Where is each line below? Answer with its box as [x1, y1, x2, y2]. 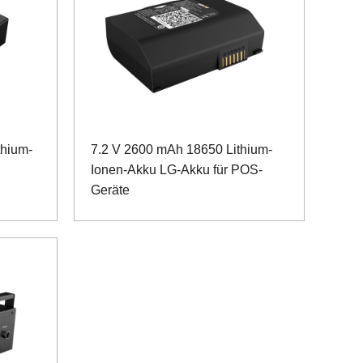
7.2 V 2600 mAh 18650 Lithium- [91, 142, 272, 156]
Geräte [91, 182, 130, 197]
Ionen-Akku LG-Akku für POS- [91, 162, 263, 177]
